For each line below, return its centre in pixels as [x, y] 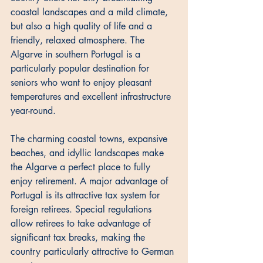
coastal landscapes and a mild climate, [91, 12]
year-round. [35, 110]
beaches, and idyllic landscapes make [89, 153]
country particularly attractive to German [94, 251]
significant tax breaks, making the [79, 237]
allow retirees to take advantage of [82, 223]
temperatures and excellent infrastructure [92, 96]
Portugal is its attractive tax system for [87, 195]
